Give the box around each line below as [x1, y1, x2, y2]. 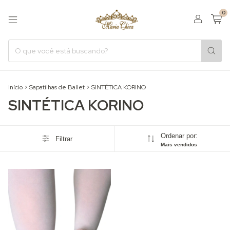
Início [8, 83, 23, 91]
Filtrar [55, 135, 72, 143]
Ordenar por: [160, 132, 198, 140]
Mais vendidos [160, 142, 197, 147]
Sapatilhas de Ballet [29, 83, 85, 91]
